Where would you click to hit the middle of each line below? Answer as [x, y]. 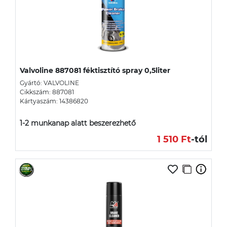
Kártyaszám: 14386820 [54, 101]
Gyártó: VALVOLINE [49, 83]
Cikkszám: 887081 [47, 92]
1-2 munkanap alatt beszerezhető [78, 123]
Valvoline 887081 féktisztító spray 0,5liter [95, 70]
